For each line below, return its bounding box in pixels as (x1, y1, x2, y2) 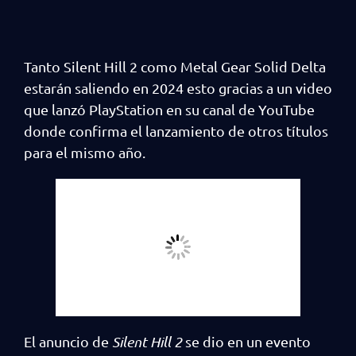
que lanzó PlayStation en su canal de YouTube (24, 101, 315, 118)
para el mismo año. (24, 144, 145, 161)
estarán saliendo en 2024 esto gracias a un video (24, 79, 332, 96)
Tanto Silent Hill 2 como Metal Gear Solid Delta (24, 58, 326, 75)
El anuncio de (24, 333, 112, 350)
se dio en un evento (182, 333, 311, 350)
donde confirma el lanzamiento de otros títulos (24, 122, 328, 139)
